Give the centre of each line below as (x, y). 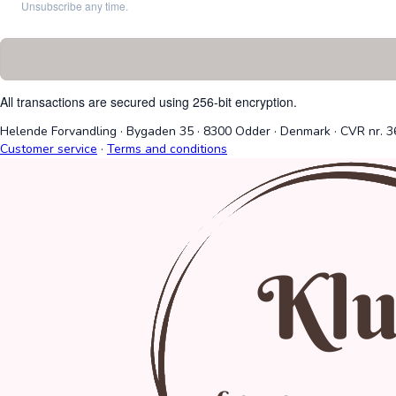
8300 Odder (237, 132)
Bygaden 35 (158, 132)
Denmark (307, 132)
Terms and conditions (167, 149)
